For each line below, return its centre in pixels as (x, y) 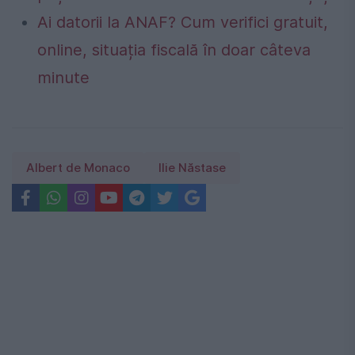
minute (63, 78)
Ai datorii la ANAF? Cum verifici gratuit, (183, 23)
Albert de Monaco (78, 168)
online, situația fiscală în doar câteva (174, 50)
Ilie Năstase (192, 168)
